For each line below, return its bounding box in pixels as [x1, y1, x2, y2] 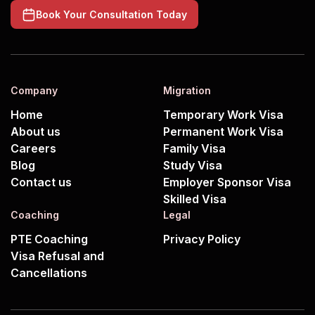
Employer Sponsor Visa [163, 175, 292, 190]
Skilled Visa [163, 192, 227, 207]
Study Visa [163, 158, 223, 173]
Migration [163, 84, 212, 97]
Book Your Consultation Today [36, 8, 187, 21]
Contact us [11, 175, 72, 190]
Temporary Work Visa [163, 108, 284, 122]
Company [11, 84, 58, 97]
